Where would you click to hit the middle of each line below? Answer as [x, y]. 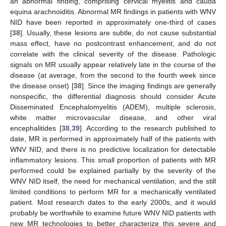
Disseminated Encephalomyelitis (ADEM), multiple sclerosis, [113, 107]
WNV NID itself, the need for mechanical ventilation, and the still [113, 181]
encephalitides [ [36, 128]
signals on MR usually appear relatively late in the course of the [113, 64]
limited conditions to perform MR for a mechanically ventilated [113, 191]
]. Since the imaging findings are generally [149, 86]
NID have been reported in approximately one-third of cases [113, 22]
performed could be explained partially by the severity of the [113, 170]
